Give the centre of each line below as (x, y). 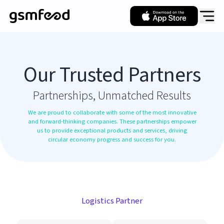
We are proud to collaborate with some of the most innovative (112, 112)
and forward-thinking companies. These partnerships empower (112, 121)
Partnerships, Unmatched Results (112, 96)
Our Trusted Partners (112, 75)
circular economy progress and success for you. (112, 139)
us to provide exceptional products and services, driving (112, 130)
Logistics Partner (112, 201)
